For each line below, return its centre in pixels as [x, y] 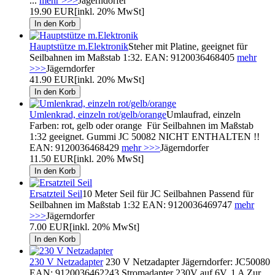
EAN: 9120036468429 [76, 147]
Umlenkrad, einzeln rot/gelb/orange [98, 114]
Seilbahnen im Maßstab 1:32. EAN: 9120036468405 [133, 57]
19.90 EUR [52, 11]
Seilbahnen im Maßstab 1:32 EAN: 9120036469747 [132, 204]
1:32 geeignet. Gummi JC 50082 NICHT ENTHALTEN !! [145, 136]
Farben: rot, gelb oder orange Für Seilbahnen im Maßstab [141, 125]
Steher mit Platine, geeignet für [188, 46]
